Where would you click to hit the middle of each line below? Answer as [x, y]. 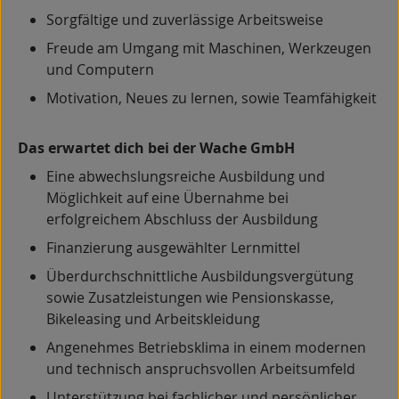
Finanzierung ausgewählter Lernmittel [173, 248]
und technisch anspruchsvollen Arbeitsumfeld [201, 369]
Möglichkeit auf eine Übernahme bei [167, 198]
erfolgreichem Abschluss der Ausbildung [182, 219]
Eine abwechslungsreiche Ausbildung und [186, 176]
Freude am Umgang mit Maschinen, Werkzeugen [209, 48]
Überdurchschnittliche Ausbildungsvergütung [200, 276]
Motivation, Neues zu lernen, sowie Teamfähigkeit [212, 98]
